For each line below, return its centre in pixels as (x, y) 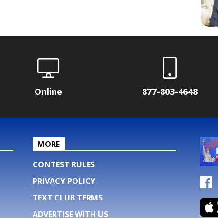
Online (48, 91)
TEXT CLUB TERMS (68, 197)
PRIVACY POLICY (64, 181)
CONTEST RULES (64, 164)
